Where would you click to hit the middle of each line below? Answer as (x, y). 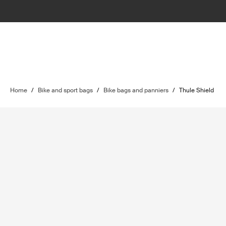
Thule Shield (196, 90)
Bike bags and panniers (136, 90)
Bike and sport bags (65, 90)
